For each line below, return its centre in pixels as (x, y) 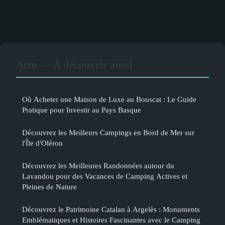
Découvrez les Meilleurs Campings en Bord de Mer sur (108, 132)
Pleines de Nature (49, 186)
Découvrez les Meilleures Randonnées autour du (98, 165)
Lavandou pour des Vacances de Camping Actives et (105, 176)
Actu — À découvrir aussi (74, 64)
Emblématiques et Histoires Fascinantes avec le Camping (111, 219)
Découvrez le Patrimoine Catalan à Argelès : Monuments (111, 209)
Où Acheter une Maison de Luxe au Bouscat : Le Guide (109, 99)
